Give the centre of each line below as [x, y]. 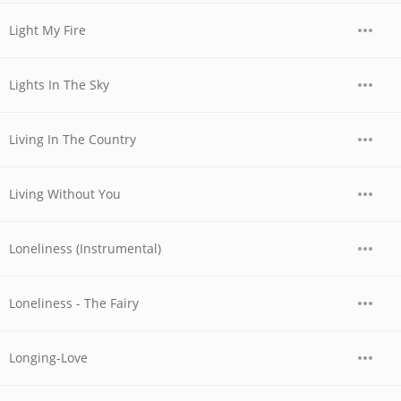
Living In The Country [73, 139]
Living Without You [65, 194]
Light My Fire [47, 30]
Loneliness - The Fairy [74, 303]
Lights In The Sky [59, 85]
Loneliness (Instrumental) [85, 248]
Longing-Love [48, 358]
